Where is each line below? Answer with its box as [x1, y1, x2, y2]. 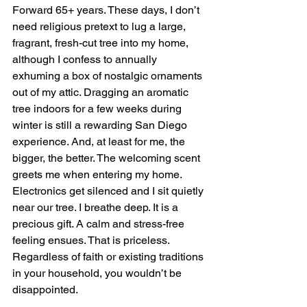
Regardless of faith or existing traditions [12, 250, 206, 264]
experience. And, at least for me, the [12, 135, 188, 149]
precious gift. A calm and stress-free [12, 217, 187, 231]
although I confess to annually [12, 53, 160, 66]
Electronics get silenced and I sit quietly [12, 184, 206, 198]
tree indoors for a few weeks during [12, 102, 184, 116]
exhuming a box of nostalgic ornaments [12, 69, 205, 83]
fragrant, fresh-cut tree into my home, [12, 36, 191, 50]
